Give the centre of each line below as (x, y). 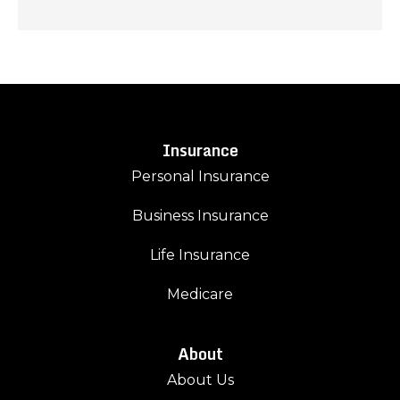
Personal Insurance (200, 177)
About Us (200, 380)
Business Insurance (200, 216)
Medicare (200, 295)
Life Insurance (200, 255)
